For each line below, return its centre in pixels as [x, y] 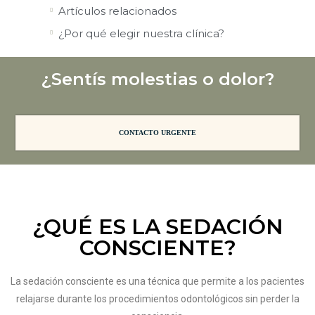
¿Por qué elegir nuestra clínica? [141, 33]
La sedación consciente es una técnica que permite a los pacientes [157, 281]
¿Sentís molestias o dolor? [157, 79]
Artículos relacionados [117, 11]
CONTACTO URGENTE [157, 132]
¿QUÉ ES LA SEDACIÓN [157, 226]
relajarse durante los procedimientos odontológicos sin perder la [157, 298]
